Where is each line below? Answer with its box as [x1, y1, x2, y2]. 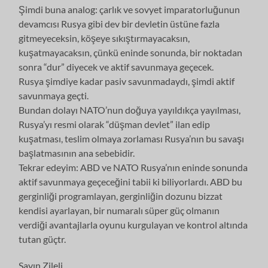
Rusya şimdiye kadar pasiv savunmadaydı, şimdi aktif [19, 75, 235, 87]
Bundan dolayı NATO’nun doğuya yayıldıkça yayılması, [19, 103, 241, 115]
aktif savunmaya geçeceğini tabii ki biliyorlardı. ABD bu [19, 175, 243, 187]
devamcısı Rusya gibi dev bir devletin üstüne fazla [19, 17, 220, 29]
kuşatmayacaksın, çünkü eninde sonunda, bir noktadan [19, 46, 243, 58]
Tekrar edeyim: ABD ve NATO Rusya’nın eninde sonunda [19, 161, 248, 173]
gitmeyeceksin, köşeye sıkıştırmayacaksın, [19, 32, 190, 44]
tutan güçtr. [19, 233, 66, 245]
